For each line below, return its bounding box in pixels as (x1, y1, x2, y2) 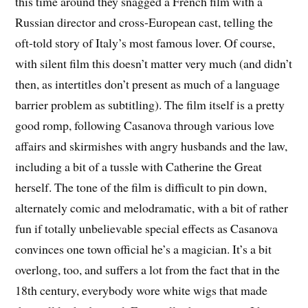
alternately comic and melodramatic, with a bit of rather (15, 199, 289, 216)
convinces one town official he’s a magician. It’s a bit (15, 240, 272, 257)
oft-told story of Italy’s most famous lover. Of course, (15, 34, 276, 51)
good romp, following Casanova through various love (15, 116, 275, 133)
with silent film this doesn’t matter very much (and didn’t (15, 54, 293, 71)
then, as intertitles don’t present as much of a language (15, 75, 280, 92)
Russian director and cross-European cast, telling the (15, 13, 274, 30)
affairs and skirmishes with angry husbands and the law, (15, 137, 288, 154)
